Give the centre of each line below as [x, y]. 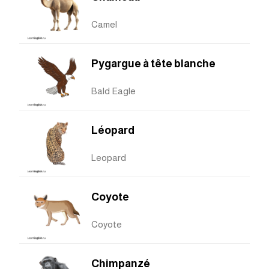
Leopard [109, 158]
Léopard [113, 131]
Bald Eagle [113, 91]
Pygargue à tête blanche [153, 64]
